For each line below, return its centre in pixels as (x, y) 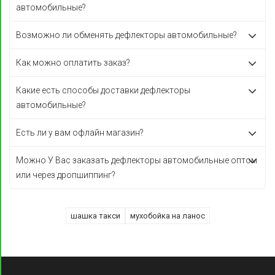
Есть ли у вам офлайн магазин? (80, 133)
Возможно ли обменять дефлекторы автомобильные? (126, 35)
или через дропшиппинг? (66, 175)
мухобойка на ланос (167, 216)
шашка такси (95, 216)
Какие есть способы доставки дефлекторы (103, 90)
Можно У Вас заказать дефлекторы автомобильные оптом (137, 160)
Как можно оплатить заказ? (73, 63)
